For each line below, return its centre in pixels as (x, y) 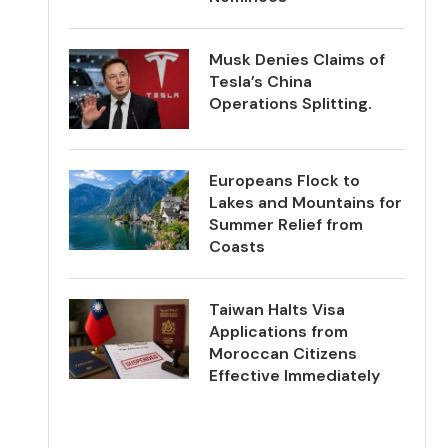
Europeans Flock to (285, 180)
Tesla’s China (261, 81)
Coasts (237, 246)
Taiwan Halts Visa (277, 309)
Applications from (279, 331)
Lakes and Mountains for (306, 202)
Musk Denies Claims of (297, 59)
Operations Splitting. (291, 103)
